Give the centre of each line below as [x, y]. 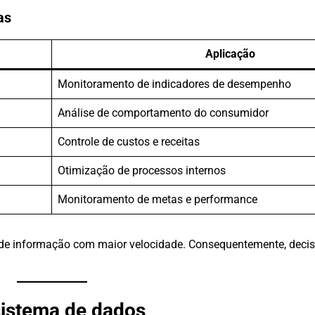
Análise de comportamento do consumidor [163, 113]
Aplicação [230, 54]
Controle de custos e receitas [129, 142]
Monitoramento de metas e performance [157, 200]
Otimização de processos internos [142, 171]
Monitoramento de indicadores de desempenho [174, 84]
